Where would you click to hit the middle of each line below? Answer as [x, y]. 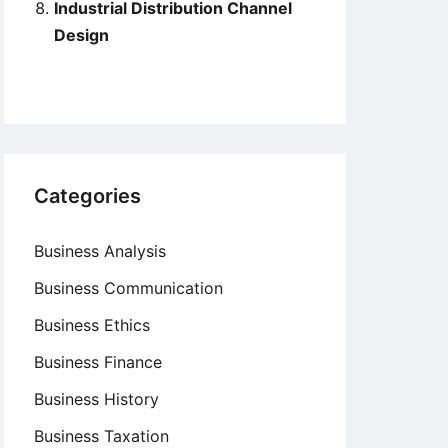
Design [81, 35]
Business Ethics [92, 325]
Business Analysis [100, 251]
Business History [96, 399]
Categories [87, 196]
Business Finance [98, 362]
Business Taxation [101, 436]
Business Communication [128, 288]
